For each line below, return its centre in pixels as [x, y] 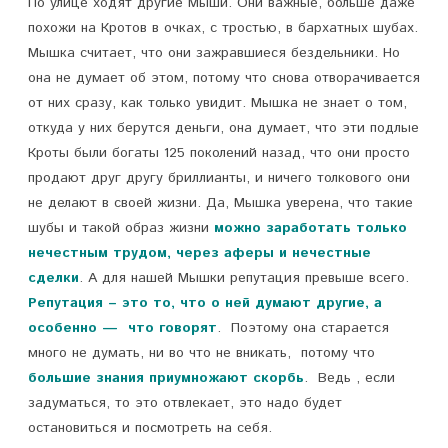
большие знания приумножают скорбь [166, 378]
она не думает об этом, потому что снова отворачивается [224, 78]
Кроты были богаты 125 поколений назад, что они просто [219, 153]
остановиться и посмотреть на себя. [150, 428]
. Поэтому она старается [303, 328]
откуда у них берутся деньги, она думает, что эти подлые [223, 128]
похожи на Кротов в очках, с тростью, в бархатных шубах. [223, 28]
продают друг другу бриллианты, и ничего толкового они [219, 178]
